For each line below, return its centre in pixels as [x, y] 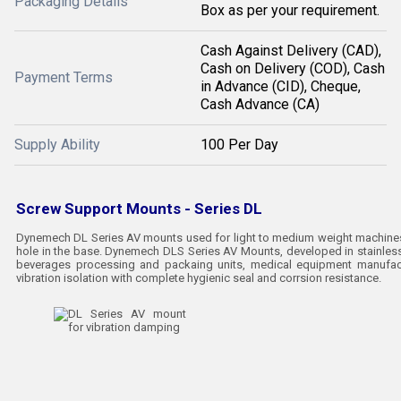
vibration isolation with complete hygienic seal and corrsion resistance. [199, 278]
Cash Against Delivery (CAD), [291, 51]
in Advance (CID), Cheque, [281, 86]
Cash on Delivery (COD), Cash [293, 68]
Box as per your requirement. [290, 10]
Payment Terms [64, 77]
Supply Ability [57, 145]
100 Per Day [239, 145]
